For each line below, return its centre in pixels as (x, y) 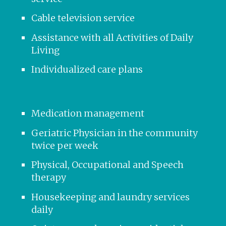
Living (45, 50)
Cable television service (83, 18)
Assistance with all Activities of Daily (112, 37)
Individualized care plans (87, 70)
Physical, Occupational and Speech (107, 165)
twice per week (65, 145)
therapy (49, 178)
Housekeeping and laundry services (110, 197)
